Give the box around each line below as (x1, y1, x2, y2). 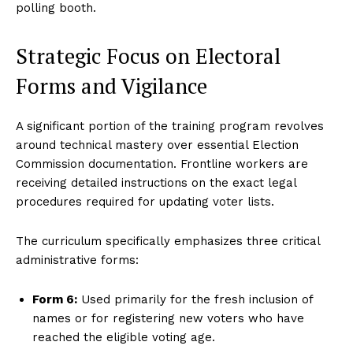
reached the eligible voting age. (32, 329, 215, 344)
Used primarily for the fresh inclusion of (77, 292, 313, 307)
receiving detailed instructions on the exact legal (16, 175, 296, 190)
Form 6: (32, 292, 77, 307)
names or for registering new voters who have (32, 310, 304, 325)
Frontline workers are (176, 156, 308, 171)
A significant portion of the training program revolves (16, 118, 324, 133)
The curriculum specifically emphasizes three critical (16, 233, 320, 248)
